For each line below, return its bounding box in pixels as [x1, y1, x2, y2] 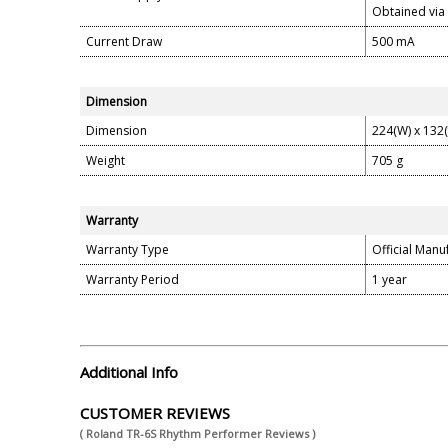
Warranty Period [86, 271, 179, 288]
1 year [372, 271, 407, 288]
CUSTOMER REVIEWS [80, 403, 230, 423]
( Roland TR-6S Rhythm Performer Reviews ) [80, 426, 315, 441]
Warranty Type [86, 241, 169, 258]
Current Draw [86, 33, 162, 50]
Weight [86, 152, 125, 169]
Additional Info [80, 362, 178, 382]
